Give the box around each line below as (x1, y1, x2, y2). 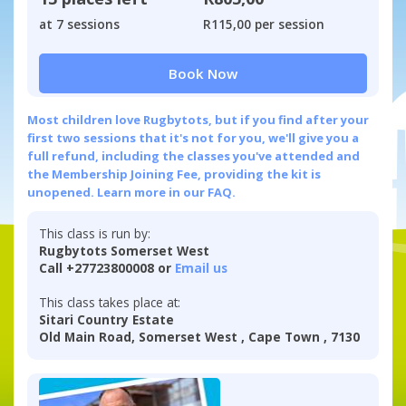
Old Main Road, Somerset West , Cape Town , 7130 (39, 328, 361, 346)
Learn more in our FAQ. (97, 184, 237, 201)
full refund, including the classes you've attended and (27, 148, 361, 165)
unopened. (27, 184, 98, 201)
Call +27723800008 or (39, 259, 172, 277)
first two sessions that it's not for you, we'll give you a (27, 130, 360, 147)
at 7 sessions (39, 14, 121, 33)
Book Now (169, 63, 237, 82)
